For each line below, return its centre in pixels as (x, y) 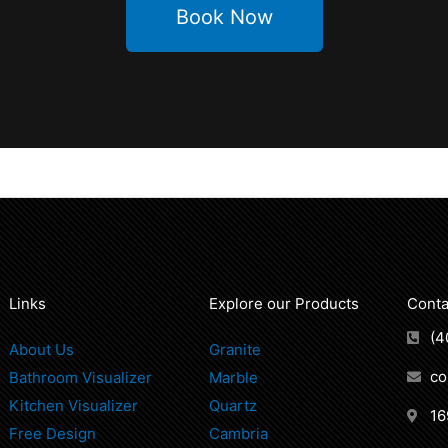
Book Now (224, 17)
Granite (235, 349)
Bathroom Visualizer (80, 377)
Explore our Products (284, 303)
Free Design (52, 433)
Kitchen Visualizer (73, 405)
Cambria (238, 433)
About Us (41, 349)
